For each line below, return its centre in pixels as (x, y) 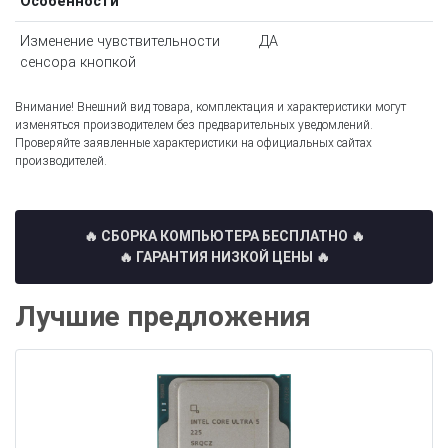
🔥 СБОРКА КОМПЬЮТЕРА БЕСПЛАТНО (215, 236)
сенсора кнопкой (77, 63)
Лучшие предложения (163, 317)
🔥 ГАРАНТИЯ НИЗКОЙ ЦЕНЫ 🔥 (224, 257)
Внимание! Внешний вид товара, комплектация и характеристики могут (210, 107)
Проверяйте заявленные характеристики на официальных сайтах (193, 143)
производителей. (61, 161)
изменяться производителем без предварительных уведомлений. (194, 125)
